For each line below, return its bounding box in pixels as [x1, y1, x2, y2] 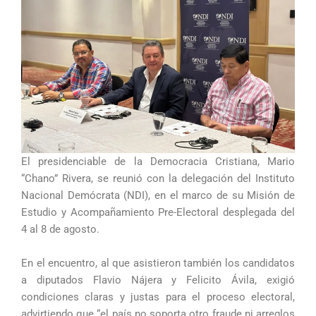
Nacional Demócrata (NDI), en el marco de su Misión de [21, 189, 295, 202]
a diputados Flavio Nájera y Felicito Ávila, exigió [21, 273, 295, 286]
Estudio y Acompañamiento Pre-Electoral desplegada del [21, 206, 295, 219]
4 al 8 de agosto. [21, 223, 99, 236]
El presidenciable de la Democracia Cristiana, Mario [21, 155, 295, 169]
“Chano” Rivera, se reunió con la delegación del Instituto [21, 172, 295, 186]
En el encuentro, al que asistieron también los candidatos [21, 256, 295, 269]
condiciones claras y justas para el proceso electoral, [21, 290, 295, 303]
